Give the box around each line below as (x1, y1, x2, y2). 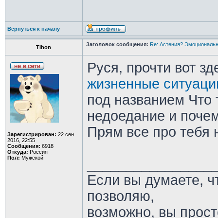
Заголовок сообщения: (86, 41, 148, 47)
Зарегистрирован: (7, 131, 56, 137)
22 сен (56, 131, 74, 137)
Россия (28, 149, 48, 155)
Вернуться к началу (7, 26, 60, 32)
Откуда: (7, 149, 28, 155)
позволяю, (87, 188, 154, 204)
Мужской (19, 155, 43, 161)
